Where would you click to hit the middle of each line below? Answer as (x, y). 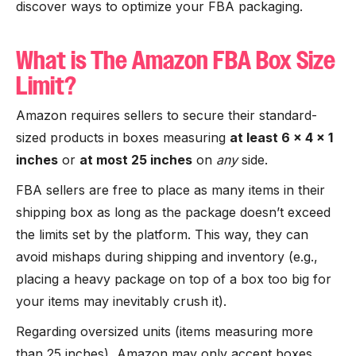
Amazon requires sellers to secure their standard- (166, 115)
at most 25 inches (136, 160)
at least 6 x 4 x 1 (281, 137)
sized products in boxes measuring (123, 137)
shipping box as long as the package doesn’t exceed (173, 212)
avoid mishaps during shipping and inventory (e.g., (167, 257)
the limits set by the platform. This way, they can (162, 234)
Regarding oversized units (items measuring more (164, 331)
